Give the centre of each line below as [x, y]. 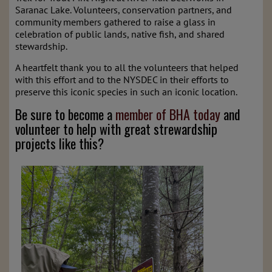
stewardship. [41, 46]
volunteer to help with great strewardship [116, 129]
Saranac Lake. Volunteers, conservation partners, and [124, 10]
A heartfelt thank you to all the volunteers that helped [127, 67]
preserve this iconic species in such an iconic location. [126, 92]
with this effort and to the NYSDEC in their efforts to [122, 80]
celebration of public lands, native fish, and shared [120, 34]
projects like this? [59, 143]
